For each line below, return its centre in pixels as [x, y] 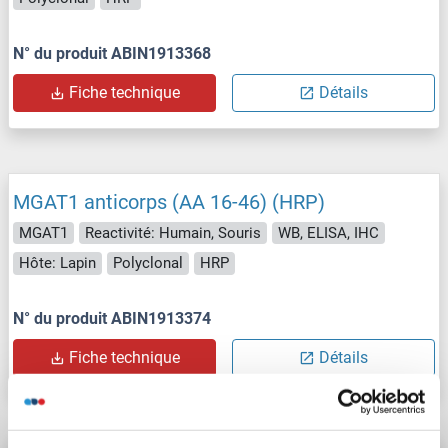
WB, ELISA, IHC [328, 232]
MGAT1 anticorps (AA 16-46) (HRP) [169, 201]
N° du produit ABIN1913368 [112, 53]
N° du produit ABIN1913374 [112, 318]
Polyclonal [148, 263]
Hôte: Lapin [57, 263]
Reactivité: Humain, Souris [173, 232]
